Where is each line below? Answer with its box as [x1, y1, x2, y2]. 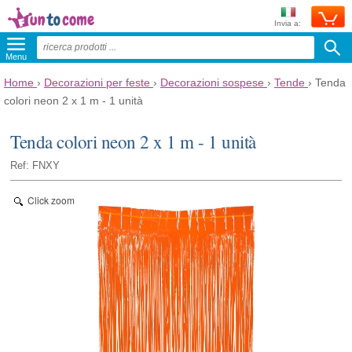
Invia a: [274, 19, 301, 27]
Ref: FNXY [10, 159, 60, 171]
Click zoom [27, 192, 75, 207]
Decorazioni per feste [44, 76, 150, 89]
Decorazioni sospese [160, 76, 264, 89]
